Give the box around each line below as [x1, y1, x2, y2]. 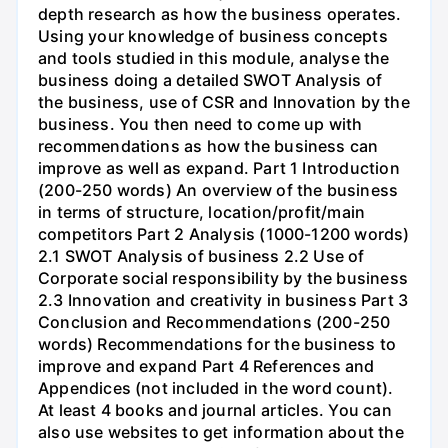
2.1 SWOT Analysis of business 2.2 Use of [38, 246, 365, 267]
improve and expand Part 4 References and [38, 356, 375, 377]
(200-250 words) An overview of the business [38, 180, 399, 201]
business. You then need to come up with [38, 114, 363, 135]
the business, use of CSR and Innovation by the [38, 92, 410, 113]
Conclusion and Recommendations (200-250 [38, 312, 391, 333]
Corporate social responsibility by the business [38, 268, 408, 289]
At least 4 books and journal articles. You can [38, 400, 392, 421]
